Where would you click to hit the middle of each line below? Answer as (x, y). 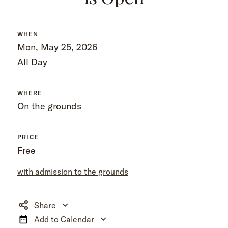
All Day (32, 62)
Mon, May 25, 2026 (57, 47)
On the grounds (49, 106)
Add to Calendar (64, 219)
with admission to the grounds (73, 172)
